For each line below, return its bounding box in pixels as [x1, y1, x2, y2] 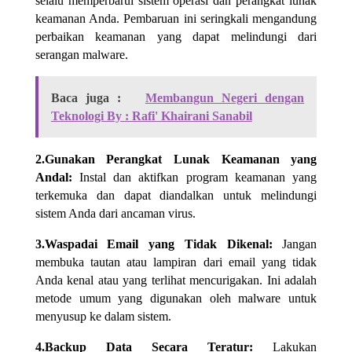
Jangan [272, 236, 317, 251]
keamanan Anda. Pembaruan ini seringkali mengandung [35, 11, 317, 25]
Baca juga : [50, 90, 130, 104]
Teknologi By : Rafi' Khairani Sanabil [50, 108, 252, 123]
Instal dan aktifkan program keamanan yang [71, 170, 317, 184]
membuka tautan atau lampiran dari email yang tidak [35, 255, 317, 269]
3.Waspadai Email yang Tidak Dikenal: [35, 236, 273, 251]
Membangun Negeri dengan [145, 90, 305, 104]
